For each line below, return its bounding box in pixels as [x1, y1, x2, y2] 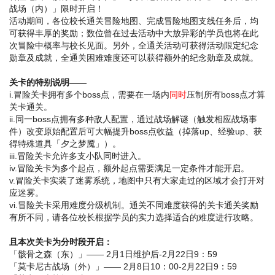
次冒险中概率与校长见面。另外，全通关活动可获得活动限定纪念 [9, 41, 258, 51]
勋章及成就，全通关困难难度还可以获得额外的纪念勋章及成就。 [9, 53, 258, 63]
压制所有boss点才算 [187, 90, 265, 100]
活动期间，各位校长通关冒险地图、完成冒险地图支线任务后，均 [9, 16, 258, 26]
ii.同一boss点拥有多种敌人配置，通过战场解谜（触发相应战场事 [9, 114, 257, 125]
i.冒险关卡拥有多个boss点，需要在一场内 [9, 90, 169, 100]
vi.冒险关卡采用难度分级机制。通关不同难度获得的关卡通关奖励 [9, 200, 258, 211]
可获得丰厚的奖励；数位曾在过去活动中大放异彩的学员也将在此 [9, 28, 258, 39]
